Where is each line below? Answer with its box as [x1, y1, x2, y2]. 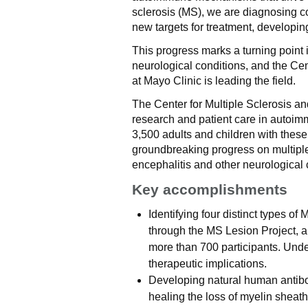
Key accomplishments [132, 181, 287, 197]
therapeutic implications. [148, 258, 267, 269]
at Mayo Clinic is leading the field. [132, 75, 296, 87]
